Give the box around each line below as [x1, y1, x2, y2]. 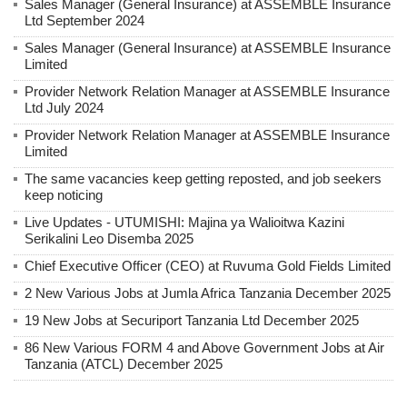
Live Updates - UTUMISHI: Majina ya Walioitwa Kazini [25, 214, 344, 231]
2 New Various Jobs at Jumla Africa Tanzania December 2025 [25, 285, 391, 302]
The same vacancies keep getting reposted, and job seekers [25, 171, 382, 187]
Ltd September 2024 [25, 13, 144, 29]
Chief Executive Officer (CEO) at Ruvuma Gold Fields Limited [25, 258, 391, 274]
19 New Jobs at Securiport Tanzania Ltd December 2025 [25, 313, 359, 329]
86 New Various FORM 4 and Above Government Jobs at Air [25, 340, 384, 356]
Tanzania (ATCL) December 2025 [25, 356, 223, 372]
